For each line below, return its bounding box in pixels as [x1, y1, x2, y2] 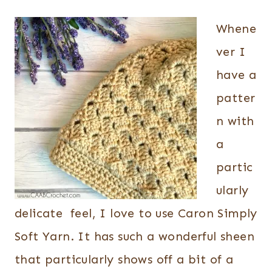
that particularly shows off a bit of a [15, 252, 234, 267]
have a [216, 67, 257, 82]
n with [216, 114, 254, 128]
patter [216, 90, 256, 105]
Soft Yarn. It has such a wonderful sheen [15, 229, 254, 243]
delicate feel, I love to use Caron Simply [15, 206, 257, 220]
